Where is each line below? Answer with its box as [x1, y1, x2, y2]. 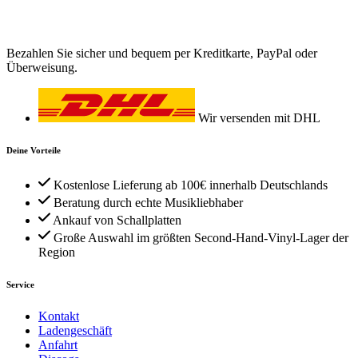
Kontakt [38, 308, 79, 323]
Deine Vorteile [6, 145, 61, 155]
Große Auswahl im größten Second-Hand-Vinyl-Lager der [54, 230, 348, 245]
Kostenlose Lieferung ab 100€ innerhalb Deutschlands [54, 177, 328, 192]
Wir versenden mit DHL [198, 110, 320, 125]
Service [6, 279, 34, 289]
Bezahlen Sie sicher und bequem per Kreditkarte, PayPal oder [6, 46, 317, 60]
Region [38, 245, 75, 259]
